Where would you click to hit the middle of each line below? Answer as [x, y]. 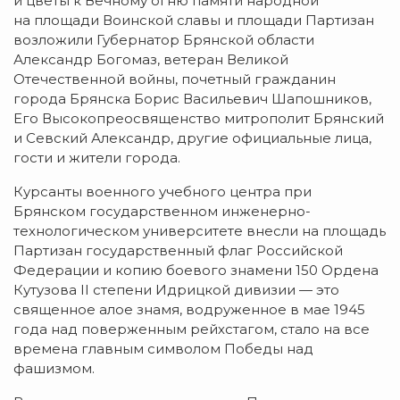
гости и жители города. [97, 158]
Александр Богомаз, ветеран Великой [151, 60]
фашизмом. [54, 369]
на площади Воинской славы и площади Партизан [194, 21]
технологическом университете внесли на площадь [200, 231]
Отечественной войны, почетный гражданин [175, 79]
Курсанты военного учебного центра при [162, 192]
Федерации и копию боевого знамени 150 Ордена [196, 271]
